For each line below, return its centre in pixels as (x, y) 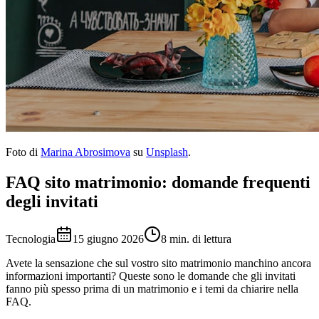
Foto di (22, 152)
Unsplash (167, 152)
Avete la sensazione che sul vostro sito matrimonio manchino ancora (158, 263)
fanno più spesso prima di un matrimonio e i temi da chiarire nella (152, 288)
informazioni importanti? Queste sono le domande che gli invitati (151, 276)
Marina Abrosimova (85, 152)
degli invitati (52, 201)
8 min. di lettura (196, 239)
